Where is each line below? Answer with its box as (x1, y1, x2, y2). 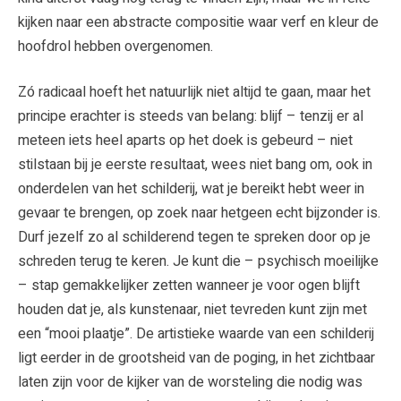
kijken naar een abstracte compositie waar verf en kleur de (18, 11, 379, 33)
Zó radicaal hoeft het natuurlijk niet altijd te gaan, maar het (18, 81, 371, 103)
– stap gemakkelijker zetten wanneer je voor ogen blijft (18, 274, 360, 296)
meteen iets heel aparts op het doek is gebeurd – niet (18, 129, 353, 151)
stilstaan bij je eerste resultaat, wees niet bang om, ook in (18, 153, 372, 175)
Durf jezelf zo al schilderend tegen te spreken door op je (18, 226, 371, 248)
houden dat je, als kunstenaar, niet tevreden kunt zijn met (18, 298, 367, 320)
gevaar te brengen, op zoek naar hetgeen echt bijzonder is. (18, 201, 380, 224)
